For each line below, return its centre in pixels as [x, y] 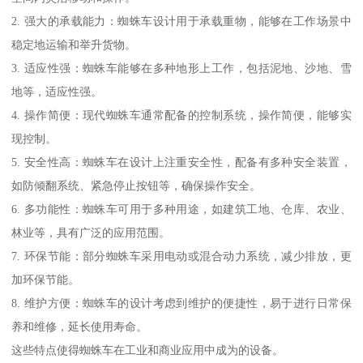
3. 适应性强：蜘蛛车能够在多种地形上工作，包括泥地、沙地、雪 [181, 68]
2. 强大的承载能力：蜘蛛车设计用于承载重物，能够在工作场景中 [181, 21]
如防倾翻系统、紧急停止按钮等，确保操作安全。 [137, 186]
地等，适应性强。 [57, 92]
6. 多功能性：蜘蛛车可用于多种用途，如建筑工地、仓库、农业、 [181, 209]
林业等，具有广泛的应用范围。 [91, 233]
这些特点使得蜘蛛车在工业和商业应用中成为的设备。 [148, 350]
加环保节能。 [46, 280]
